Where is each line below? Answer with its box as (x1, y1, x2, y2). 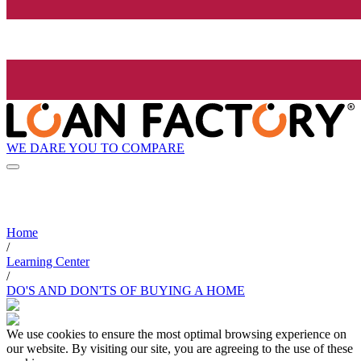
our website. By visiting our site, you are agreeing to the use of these (6, 342, 353, 356)
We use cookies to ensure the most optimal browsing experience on (6, 327, 346, 342)
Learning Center (6, 255, 89, 269)
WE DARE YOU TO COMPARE (6, 140, 185, 155)
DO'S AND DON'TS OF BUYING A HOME (6, 284, 245, 298)
